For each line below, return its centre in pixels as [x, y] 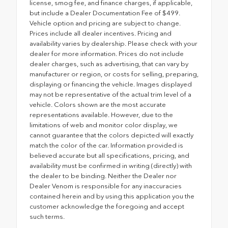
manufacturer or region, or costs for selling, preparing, [114, 74]
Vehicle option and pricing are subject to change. [105, 23]
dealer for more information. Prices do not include [107, 53]
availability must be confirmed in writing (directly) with [111, 165]
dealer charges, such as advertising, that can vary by [109, 64]
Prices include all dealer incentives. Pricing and [101, 33]
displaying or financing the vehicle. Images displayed [111, 84]
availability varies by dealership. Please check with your [113, 43]
